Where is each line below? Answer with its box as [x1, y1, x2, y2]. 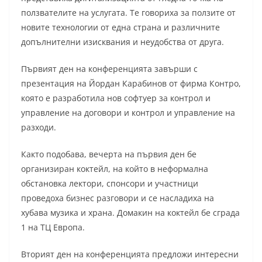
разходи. [21, 121, 56, 133]
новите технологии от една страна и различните [21, 21, 220, 33]
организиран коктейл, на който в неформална [21, 163, 208, 174]
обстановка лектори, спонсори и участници [21, 177, 198, 189]
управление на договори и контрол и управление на [21, 106, 235, 118]
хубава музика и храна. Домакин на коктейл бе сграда [21, 206, 240, 218]
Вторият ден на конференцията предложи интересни [21, 248, 239, 260]
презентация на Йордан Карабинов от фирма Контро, [21, 77, 241, 89]
